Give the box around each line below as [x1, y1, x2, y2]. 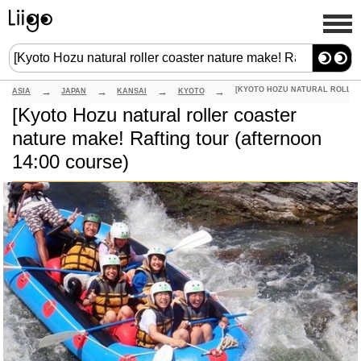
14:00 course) [12, 151, 129, 172]
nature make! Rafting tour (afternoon [12, 127, 322, 149]
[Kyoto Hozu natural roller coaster [12, 104, 297, 126]
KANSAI [117, 87, 147, 95]
